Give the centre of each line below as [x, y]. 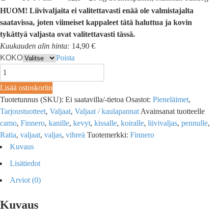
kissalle [106, 123]
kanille [59, 123]
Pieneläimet [171, 100]
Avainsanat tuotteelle [173, 111]
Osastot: [139, 100]
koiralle [132, 123]
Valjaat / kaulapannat [107, 111]
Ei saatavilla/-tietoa [95, 100]
